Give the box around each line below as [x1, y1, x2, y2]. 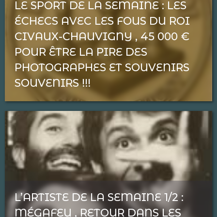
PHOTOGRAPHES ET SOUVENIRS [15, 61, 189, 74]
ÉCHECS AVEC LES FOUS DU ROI [15, 15, 190, 28]
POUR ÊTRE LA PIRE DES [15, 46, 147, 59]
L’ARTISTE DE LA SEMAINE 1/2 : [15, 191, 184, 204]
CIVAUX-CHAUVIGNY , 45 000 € [15, 30, 189, 43]
